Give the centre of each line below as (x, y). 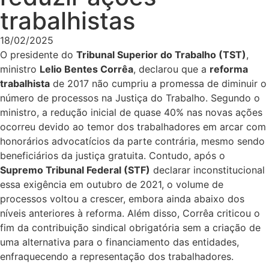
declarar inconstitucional (207, 170)
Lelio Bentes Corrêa (86, 69)
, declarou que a (171, 69)
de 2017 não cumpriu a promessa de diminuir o (158, 83)
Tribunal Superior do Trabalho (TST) (161, 55)
